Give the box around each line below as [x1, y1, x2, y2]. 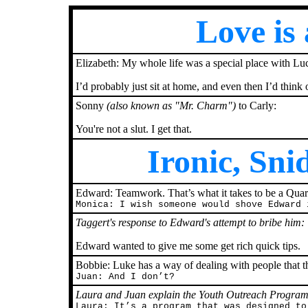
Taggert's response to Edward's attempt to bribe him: [76, 217, 305, 228]
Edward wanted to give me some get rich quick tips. [76, 240, 300, 252]
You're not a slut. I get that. [76, 123, 192, 135]
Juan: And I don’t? [76, 272, 175, 282]
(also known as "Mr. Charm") [107, 100, 236, 111]
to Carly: [236, 100, 276, 111]
